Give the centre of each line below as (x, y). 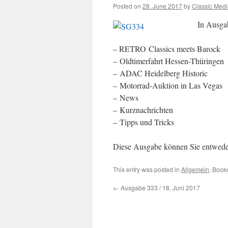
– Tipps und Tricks (144, 122)
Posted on (127, 6)
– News (126, 97)
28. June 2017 (162, 6)
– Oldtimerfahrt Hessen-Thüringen (168, 61)
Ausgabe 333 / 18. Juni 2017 (160, 188)
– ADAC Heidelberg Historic (160, 73)
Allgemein (195, 169)
